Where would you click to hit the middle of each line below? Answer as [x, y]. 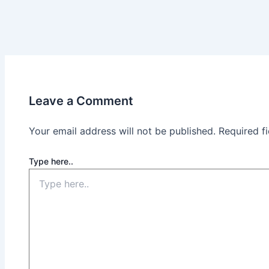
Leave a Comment [81, 101]
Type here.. [51, 161]
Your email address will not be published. [122, 131]
